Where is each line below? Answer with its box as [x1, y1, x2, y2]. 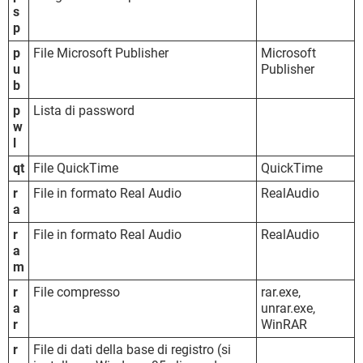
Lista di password [33, 102, 135, 118]
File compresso [33, 284, 120, 300]
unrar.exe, [261, 300, 315, 316]
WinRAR [261, 316, 307, 332]
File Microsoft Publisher [33, 45, 169, 61]
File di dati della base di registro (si [33, 341, 231, 357]
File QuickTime [33, 160, 118, 176]
